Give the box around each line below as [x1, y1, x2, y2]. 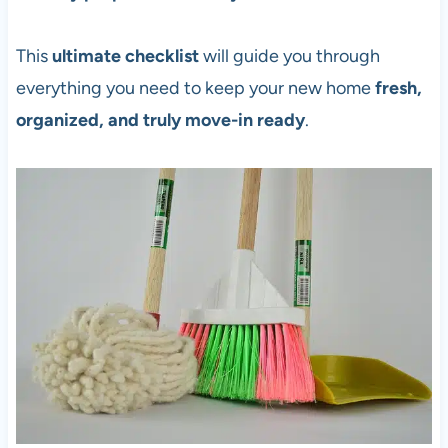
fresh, [374, 77, 422, 100]
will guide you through [198, 45, 380, 68]
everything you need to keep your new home [15, 77, 375, 100]
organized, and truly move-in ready [15, 109, 305, 132]
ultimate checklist [51, 45, 199, 68]
